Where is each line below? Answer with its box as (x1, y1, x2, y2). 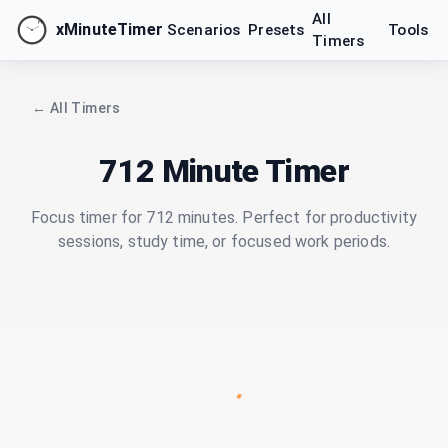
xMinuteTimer (56, 20, 163, 39)
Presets (248, 21, 305, 39)
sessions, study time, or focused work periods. (58, 232, 390, 251)
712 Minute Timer (99, 152, 349, 190)
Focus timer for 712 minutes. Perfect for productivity (31, 208, 417, 227)
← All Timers (32, 100, 121, 116)
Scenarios (166, 21, 241, 39)
